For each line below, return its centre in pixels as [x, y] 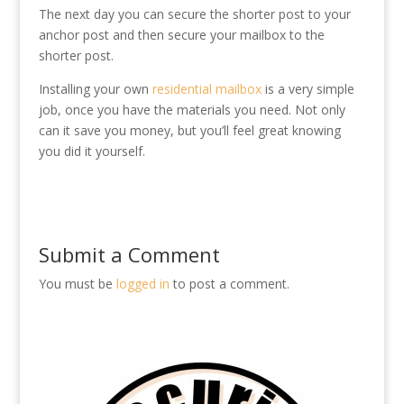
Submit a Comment [129, 254]
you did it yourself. [92, 151]
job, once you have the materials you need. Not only [192, 110]
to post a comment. [229, 284]
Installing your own [95, 89]
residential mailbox [207, 89]
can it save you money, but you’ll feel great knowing [189, 130]
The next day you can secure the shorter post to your [194, 14]
